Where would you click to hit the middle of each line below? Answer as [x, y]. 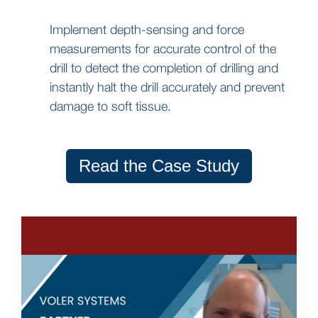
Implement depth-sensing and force [147, 29]
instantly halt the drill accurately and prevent [167, 87]
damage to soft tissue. [110, 106]
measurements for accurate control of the [163, 48]
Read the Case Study [159, 165]
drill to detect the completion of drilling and [164, 67]
